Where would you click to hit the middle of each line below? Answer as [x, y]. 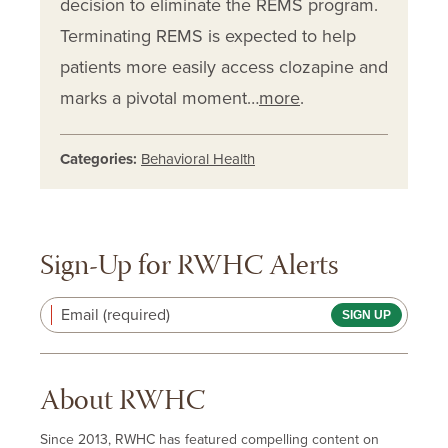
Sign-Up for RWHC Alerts [189, 268]
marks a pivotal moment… [159, 98]
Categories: [98, 159]
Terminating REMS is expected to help [208, 36]
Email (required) [115, 315]
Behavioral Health [198, 159]
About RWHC [122, 403]
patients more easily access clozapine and [224, 67]
